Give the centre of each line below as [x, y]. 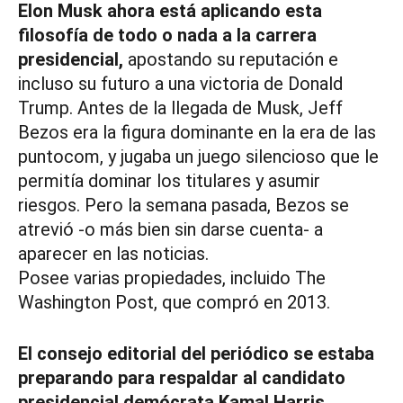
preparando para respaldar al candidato [182, 378]
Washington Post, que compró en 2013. [174, 303]
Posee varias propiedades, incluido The [172, 278]
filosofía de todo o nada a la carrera [167, 36]
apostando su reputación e [231, 60]
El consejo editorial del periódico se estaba [196, 354]
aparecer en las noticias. [113, 254]
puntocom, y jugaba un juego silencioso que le [198, 157]
